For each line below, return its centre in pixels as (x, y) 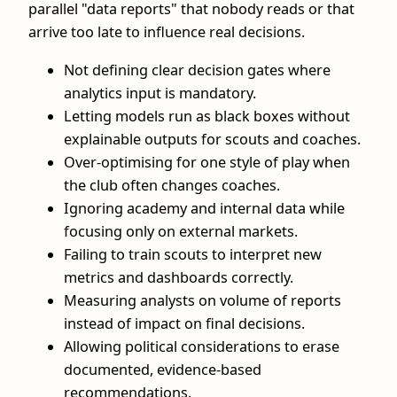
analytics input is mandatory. (160, 93)
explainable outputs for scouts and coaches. (212, 139)
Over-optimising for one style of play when (207, 162)
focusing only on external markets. (181, 231)
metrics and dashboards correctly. (179, 277)
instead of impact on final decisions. (184, 323)
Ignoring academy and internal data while (204, 208)
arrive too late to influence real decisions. (167, 32)
